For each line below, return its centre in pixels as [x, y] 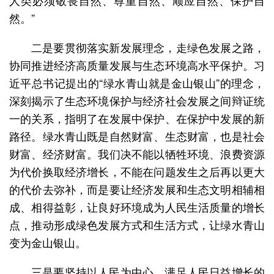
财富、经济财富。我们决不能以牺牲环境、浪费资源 [137, 153]
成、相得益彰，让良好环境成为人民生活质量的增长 [137, 206]
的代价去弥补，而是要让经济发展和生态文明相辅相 [137, 189]
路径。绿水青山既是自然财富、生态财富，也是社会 [137, 135]
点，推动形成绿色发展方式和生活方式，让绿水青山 [137, 224]
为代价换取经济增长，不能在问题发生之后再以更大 [137, 171]
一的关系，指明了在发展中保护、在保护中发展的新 [137, 118]
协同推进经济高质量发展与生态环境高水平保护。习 [137, 65]
